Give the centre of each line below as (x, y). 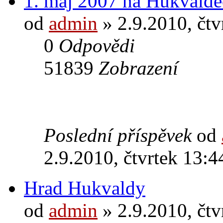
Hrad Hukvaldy (85, 188)
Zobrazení (138, 68)
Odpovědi (97, 45)
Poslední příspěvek (120, 135)
